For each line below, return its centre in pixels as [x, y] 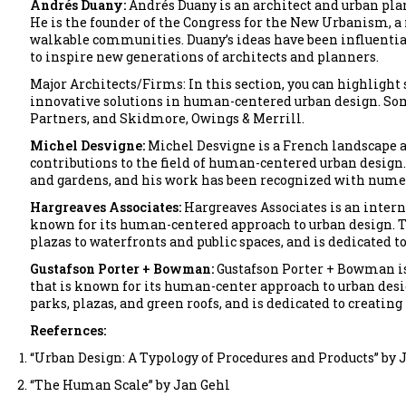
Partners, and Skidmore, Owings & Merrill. [167, 118]
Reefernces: [68, 330]
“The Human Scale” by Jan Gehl [130, 384]
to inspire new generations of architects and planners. [204, 56]
